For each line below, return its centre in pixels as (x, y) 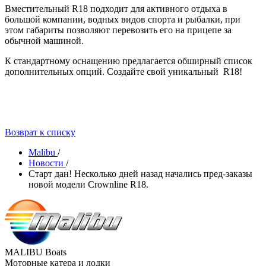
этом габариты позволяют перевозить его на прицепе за (118, 30)
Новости (46, 163)
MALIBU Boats (36, 252)
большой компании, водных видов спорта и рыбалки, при (123, 19)
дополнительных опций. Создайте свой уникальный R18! (123, 71)
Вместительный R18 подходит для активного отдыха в (116, 8)
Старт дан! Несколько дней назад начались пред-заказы (140, 173)
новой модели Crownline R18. (88, 184)
